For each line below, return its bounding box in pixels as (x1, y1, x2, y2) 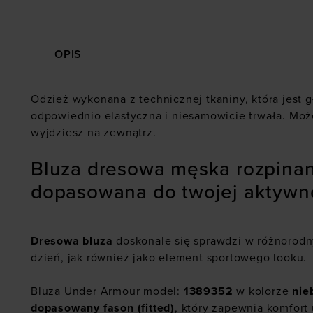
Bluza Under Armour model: (31, 284, 184, 299)
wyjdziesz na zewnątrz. (31, 126, 156, 140)
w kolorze (233, 284, 293, 299)
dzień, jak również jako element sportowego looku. (31, 251, 307, 265)
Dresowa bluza (31, 234, 113, 249)
